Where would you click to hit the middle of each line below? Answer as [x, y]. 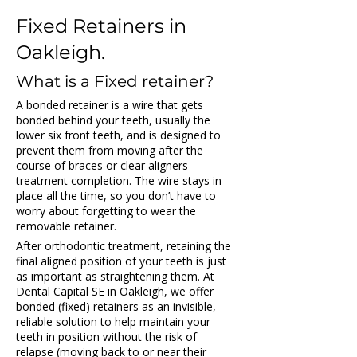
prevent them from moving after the [111, 150]
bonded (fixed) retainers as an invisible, [118, 306]
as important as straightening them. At [117, 276]
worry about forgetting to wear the [108, 211]
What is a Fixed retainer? [115, 81]
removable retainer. [66, 226]
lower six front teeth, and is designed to [120, 135]
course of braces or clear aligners [104, 165]
